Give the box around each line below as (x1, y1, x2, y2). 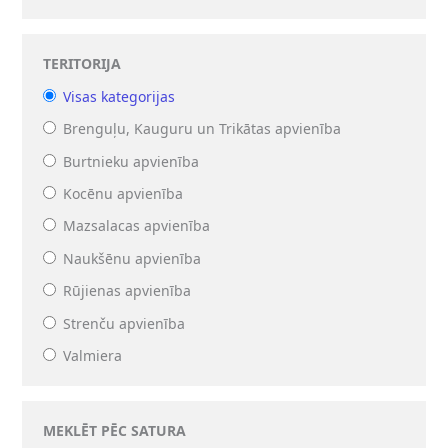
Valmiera (63, 345, 123, 365)
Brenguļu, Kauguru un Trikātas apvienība (63, 119, 342, 139)
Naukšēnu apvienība (63, 248, 202, 268)
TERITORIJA (43, 54, 122, 74)
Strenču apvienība (63, 313, 186, 333)
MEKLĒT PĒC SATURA (43, 421, 187, 441)
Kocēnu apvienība (63, 183, 184, 203)
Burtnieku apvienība (63, 151, 200, 171)
